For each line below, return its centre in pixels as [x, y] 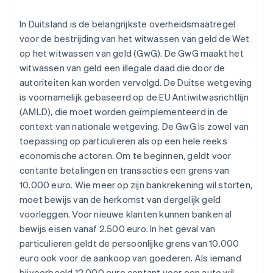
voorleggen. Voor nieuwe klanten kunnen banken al [126, 214]
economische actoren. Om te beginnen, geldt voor [126, 156]
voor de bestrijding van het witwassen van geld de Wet [135, 39]
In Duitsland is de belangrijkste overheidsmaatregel [128, 24]
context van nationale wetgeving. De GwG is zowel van [134, 126]
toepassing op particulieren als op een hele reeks [123, 141]
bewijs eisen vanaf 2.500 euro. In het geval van [118, 229]
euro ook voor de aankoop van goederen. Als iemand [130, 258]
